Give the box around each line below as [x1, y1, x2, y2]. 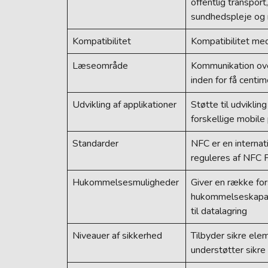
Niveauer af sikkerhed [72, 229, 162, 242]
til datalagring [191, 205, 247, 218]
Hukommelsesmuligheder [72, 176, 179, 189]
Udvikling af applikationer [72, 98, 176, 111]
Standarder [72, 137, 118, 150]
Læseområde [72, 59, 128, 72]
